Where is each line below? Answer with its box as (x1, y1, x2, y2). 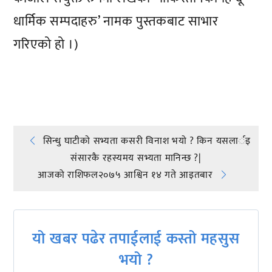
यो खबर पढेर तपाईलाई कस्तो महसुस (32, 226, 240, 251)
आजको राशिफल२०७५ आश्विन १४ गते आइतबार (38, 166, 213, 183)
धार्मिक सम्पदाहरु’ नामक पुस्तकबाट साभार (13, 10, 219, 33)
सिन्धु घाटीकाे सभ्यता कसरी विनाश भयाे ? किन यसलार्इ (42, 132, 251, 149)
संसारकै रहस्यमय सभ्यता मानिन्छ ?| (70, 149, 202, 166)
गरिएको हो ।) (13, 33, 79, 56)
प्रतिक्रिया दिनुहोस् (19, 70, 109, 84)
